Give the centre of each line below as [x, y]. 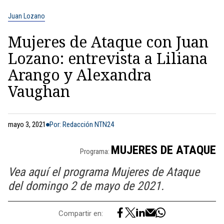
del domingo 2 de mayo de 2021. [86, 186]
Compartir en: [81, 213]
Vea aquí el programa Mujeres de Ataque [104, 172]
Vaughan [39, 91]
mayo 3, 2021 [27, 124]
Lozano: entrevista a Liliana [108, 58]
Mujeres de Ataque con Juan [108, 42]
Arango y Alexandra [80, 75]
